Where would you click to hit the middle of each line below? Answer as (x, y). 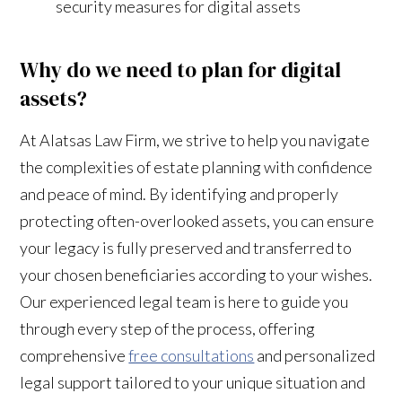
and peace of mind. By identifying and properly (179, 193)
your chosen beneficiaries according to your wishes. (197, 274)
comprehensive (74, 355)
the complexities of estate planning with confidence (197, 166)
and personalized (315, 355)
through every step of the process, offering (168, 328)
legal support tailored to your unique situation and (193, 382)
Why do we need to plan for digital (181, 70)
